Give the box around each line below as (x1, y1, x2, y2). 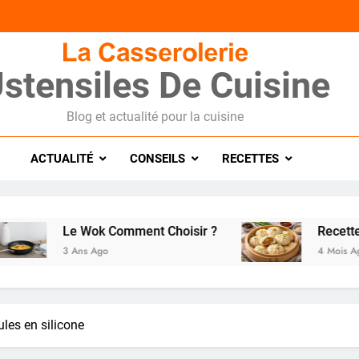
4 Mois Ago (279, 244, 330, 259)
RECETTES (222, 151, 280, 167)
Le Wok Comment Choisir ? (24, 224, 179, 240)
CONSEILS (130, 151, 186, 167)
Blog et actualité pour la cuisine (67, 109, 244, 125)
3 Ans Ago (24, 244, 71, 259)
